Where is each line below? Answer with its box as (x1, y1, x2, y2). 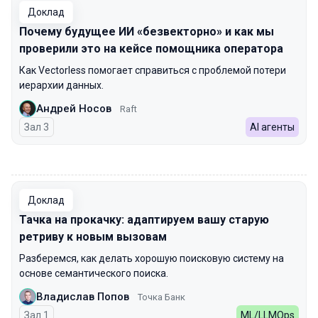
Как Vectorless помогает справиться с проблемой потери (19, 65, 286, 76)
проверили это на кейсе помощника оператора (19, 42, 283, 55)
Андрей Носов (36, 102, 111, 115)
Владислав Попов (36, 290, 129, 303)
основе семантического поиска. (19, 268, 168, 279)
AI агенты (250, 121, 295, 133)
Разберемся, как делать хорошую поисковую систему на (19, 253, 284, 264)
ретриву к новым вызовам (19, 230, 167, 243)
